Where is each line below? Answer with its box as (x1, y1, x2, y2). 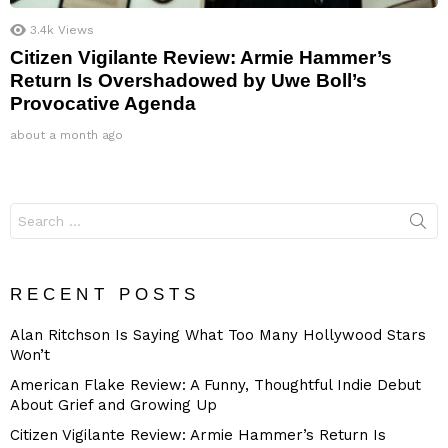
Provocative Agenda (10, 93, 196, 115)
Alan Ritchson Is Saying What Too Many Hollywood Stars (10, 326, 426, 345)
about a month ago (10, 128, 123, 143)
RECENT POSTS (10, 285, 201, 305)
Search (10, 204, 54, 219)
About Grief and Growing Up (10, 396, 217, 415)
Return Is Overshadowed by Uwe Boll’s (10, 70, 367, 92)
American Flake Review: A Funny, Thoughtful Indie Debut (10, 376, 421, 395)
